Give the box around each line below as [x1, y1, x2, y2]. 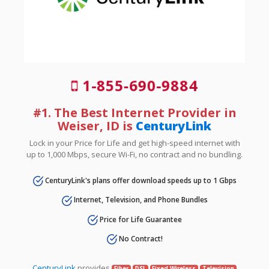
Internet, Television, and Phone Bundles [71, 195, 208, 205]
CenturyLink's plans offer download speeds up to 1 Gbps [43, 175, 237, 186]
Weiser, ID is [58, 117, 136, 134]
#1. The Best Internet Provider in [32, 104, 237, 121]
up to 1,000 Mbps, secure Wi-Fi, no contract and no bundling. [26, 148, 243, 160]
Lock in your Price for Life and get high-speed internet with [29, 137, 240, 148]
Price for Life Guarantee [97, 214, 182, 225]
